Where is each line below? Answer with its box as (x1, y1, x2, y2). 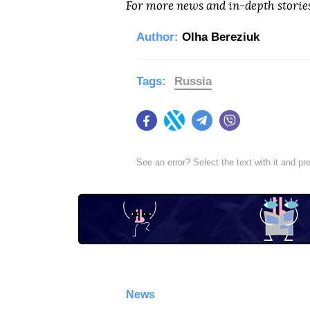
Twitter (185, 121, 214, 133)
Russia (174, 75, 212, 88)
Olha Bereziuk (182, 30, 259, 44)
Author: (136, 30, 179, 44)
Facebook (157, 121, 201, 133)
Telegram (212, 121, 253, 133)
